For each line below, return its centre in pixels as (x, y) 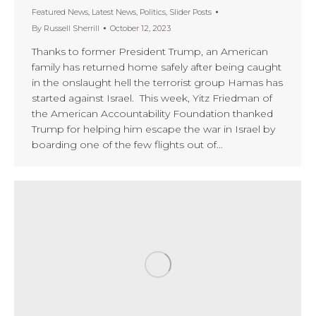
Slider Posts (190, 12)
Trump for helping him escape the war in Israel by (153, 129)
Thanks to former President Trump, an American (150, 51)
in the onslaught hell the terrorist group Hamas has (157, 82)
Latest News (114, 12)
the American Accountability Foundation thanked (152, 113)
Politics (153, 12)
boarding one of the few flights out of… (127, 144)
